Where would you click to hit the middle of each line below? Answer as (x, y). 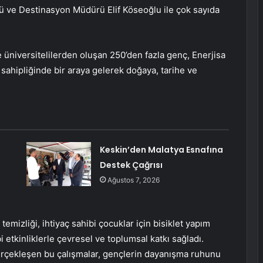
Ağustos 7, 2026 (133, 180)
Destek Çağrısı (131, 165)
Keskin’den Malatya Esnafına (161, 149)
